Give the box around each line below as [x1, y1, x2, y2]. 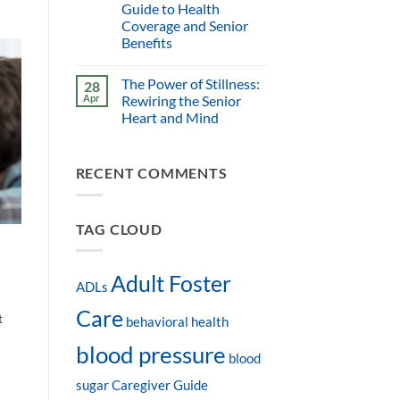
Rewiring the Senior [121, 92, 241, 110]
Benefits [121, 34, 172, 52]
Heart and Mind [121, 109, 219, 127]
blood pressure [75, 340, 226, 370]
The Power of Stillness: [121, 75, 260, 93]
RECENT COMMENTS [75, 164, 228, 182]
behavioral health [125, 314, 229, 330]
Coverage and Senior [121, 17, 248, 35]
